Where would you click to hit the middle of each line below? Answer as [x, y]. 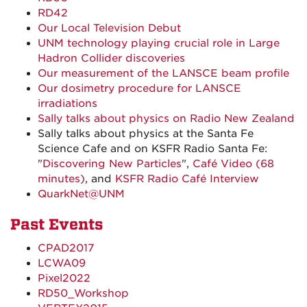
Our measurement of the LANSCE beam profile [163, 73]
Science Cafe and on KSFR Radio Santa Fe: [152, 149]
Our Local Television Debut [109, 28]
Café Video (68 [233, 164]
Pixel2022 [64, 278]
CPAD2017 [66, 248]
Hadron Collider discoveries [111, 58]
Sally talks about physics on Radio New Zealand [166, 119]
